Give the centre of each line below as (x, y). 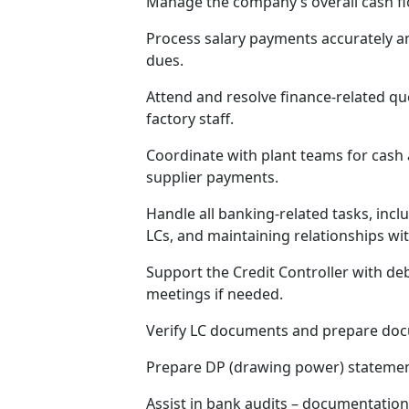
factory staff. (190, 119)
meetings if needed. (215, 294)
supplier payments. (213, 177)
